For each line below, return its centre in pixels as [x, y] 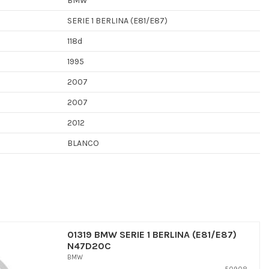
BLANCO [83, 143]
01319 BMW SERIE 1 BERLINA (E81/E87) [152, 234]
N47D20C [89, 246]
